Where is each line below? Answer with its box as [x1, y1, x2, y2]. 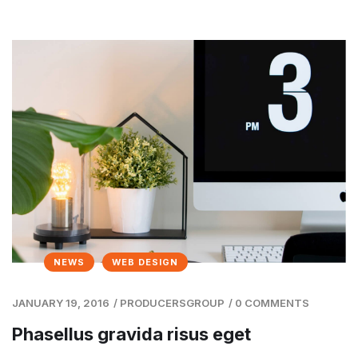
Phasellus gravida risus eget [12, 323, 251, 344]
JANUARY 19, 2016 [12, 296, 109, 309]
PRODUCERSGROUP [120, 296, 225, 309]
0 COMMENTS [235, 296, 309, 309]
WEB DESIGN [112, 256, 178, 268]
